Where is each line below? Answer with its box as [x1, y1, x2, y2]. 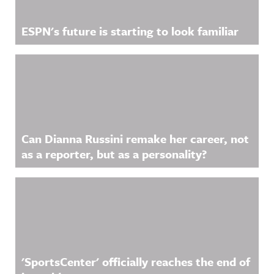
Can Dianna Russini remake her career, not [21, 130, 249, 147]
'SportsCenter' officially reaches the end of [21, 253, 250, 270]
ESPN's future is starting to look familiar [21, 23, 239, 39]
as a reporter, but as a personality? [21, 146, 207, 162]
